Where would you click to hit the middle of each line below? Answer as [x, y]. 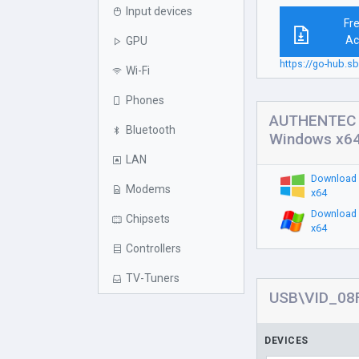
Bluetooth [151, 130]
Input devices [159, 11]
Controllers [153, 248]
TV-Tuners [153, 278]
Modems [148, 189]
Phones [145, 100]
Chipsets [148, 219]
